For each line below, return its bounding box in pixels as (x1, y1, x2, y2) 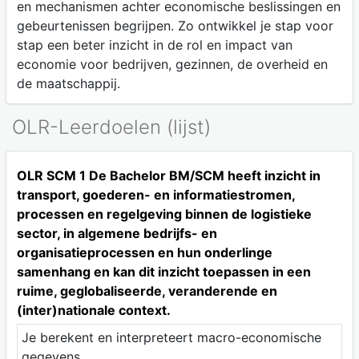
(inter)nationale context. (16, 301, 171, 318)
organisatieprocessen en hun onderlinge (16, 244, 272, 260)
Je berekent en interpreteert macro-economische (21, 329, 321, 345)
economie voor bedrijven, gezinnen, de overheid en (16, 56, 328, 73)
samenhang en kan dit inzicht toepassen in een (16, 263, 311, 280)
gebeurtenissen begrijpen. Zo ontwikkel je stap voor (16, 18, 333, 34)
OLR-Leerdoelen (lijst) (12, 115, 211, 139)
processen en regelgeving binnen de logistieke (16, 205, 312, 222)
